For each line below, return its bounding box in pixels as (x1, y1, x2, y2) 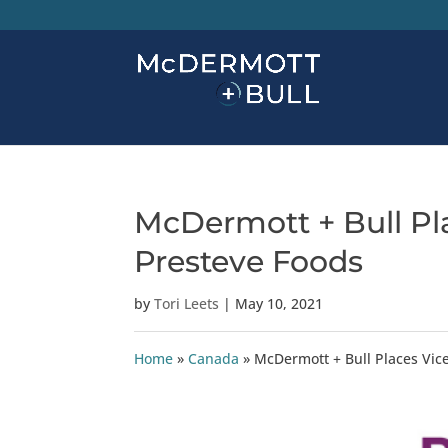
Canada (188, 349, 240, 368)
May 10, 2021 (235, 294, 324, 313)
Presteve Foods (134, 243, 364, 280)
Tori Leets (154, 294, 220, 313)
